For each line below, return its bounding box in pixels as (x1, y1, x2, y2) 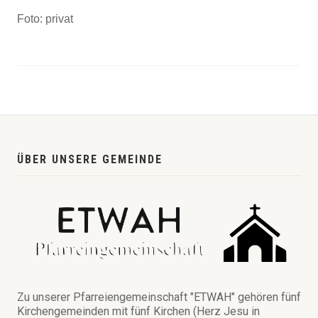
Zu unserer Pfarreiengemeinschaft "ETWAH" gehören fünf (17, 290, 301, 304)
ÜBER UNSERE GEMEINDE (17, 153, 163, 166)
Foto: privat (17, 13, 73, 25)
